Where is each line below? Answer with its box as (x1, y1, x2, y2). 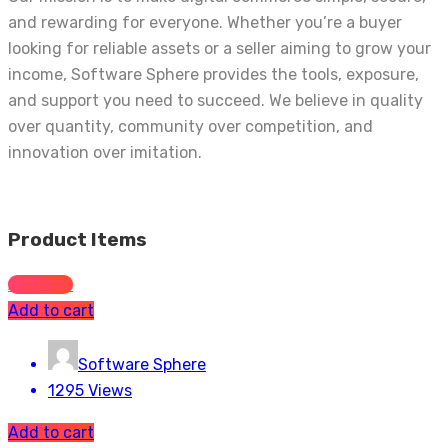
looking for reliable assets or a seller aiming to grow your (8, 39, 431, 59)
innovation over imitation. (8, 143, 202, 163)
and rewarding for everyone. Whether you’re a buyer (8, 13, 402, 33)
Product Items (8, 229, 147, 252)
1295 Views (48, 380, 132, 400)
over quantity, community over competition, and (8, 117, 373, 137)
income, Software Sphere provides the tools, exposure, (8, 65, 419, 85)
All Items (8, 274, 73, 294)
